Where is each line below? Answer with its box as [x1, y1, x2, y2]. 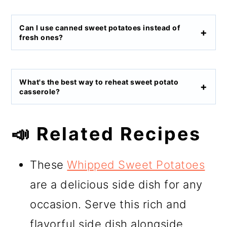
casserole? [19, 87, 60, 96]
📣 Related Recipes [11, 123, 202, 145]
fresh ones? [19, 33, 63, 42]
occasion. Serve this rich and [30, 198, 187, 211]
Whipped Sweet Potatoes [67, 158, 205, 172]
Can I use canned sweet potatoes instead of [19, 23, 180, 32]
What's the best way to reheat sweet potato [19, 78, 179, 87]
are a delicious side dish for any [30, 178, 203, 192]
